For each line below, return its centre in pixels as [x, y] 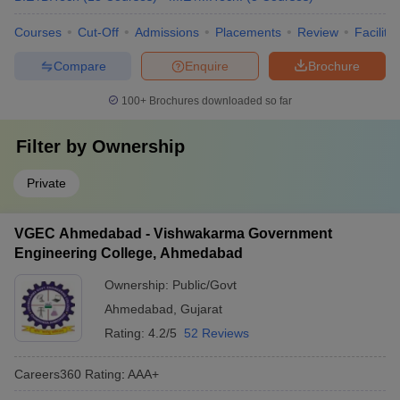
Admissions [167, 32]
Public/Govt [204, 285]
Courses [38, 32]
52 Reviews [217, 333]
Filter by [54, 146]
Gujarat [201, 309]
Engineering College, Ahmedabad [129, 253]
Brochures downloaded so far [219, 101]
